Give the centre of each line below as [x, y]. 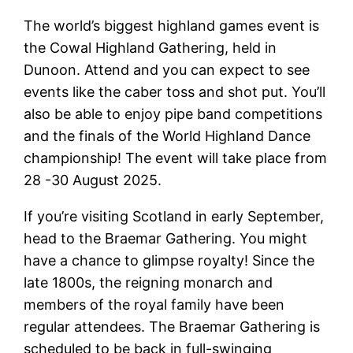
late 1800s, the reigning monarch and [149, 283]
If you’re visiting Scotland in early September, [174, 217]
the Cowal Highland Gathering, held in [150, 48]
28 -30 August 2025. [95, 180]
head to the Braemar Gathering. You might [166, 239]
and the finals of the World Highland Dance [167, 136]
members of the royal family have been [154, 305]
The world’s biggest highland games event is [172, 26]
